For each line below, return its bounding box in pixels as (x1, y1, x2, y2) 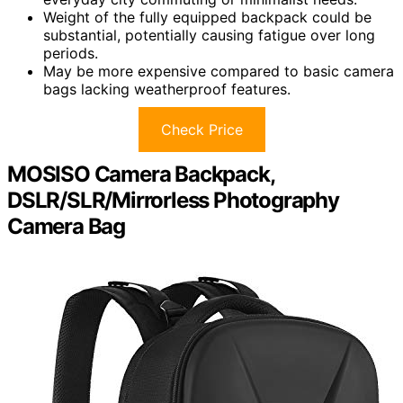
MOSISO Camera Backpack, (7, 161, 274, 188)
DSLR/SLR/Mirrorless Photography (7, 187, 339, 214)
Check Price (160, 121, 243, 139)
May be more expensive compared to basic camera (43, 62, 394, 81)
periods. (43, 44, 98, 63)
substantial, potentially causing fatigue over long (43, 26, 375, 45)
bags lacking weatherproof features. (43, 80, 291, 99)
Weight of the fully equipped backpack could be (43, 8, 372, 27)
